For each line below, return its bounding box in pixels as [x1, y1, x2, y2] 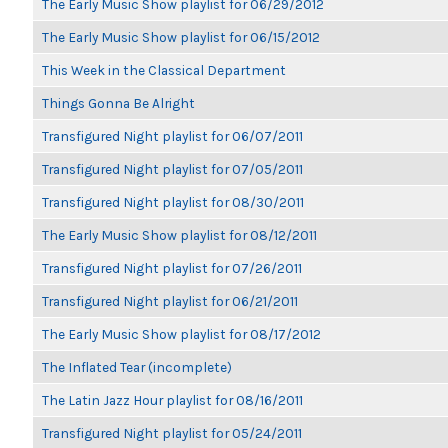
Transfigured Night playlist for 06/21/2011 [42, 293, 298, 309]
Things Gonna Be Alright [42, 95, 195, 111]
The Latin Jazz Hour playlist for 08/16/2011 [42, 392, 303, 408]
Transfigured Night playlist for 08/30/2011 [42, 194, 304, 210]
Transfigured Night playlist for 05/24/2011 [42, 425, 302, 441]
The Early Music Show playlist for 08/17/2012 [42, 326, 321, 342]
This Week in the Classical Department [42, 62, 286, 78]
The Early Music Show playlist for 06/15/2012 [42, 29, 320, 45]
